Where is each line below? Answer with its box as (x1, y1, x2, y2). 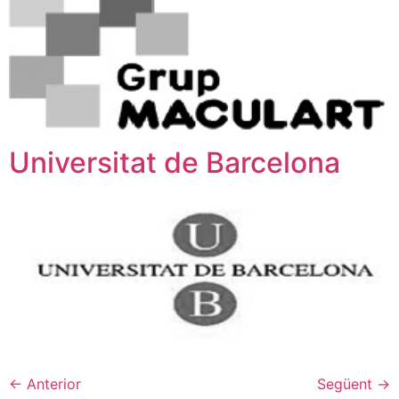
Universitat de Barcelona (9, 145, 340, 181)
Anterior (22, 374, 81, 393)
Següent (317, 374, 377, 393)
